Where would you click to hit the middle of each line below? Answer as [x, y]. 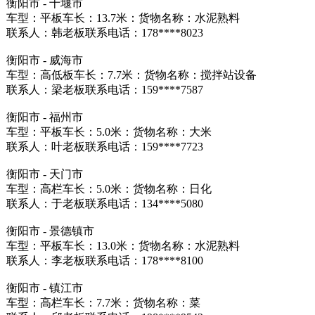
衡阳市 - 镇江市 [44, 288]
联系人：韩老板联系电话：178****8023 [104, 33]
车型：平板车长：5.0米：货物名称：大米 [109, 132]
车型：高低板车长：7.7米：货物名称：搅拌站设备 [131, 75]
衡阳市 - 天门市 [44, 174]
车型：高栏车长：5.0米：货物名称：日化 [109, 189]
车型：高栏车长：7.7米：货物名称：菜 [103, 303]
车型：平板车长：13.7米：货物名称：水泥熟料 [123, 18]
